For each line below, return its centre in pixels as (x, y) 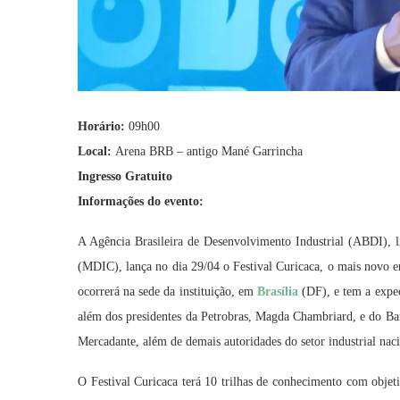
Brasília (277, 292)
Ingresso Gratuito (125, 177)
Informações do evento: (141, 202)
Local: (96, 152)
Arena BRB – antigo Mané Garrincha (209, 152)
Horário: (103, 127)
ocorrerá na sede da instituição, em (167, 292)
